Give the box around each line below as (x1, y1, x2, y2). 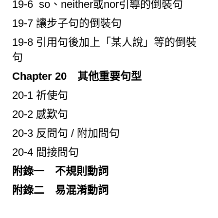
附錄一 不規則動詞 (12, 164, 109, 177)
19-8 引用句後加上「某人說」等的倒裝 (12, 36, 197, 48)
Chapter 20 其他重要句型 (12, 70, 142, 82)
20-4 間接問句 (12, 145, 79, 158)
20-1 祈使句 (12, 89, 68, 101)
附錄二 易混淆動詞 (12, 183, 109, 196)
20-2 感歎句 (12, 108, 68, 120)
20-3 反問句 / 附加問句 (12, 127, 120, 139)
